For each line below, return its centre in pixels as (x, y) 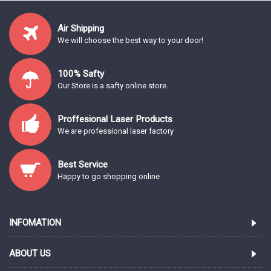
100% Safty (81, 74)
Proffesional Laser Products (115, 119)
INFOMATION (35, 223)
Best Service (83, 165)
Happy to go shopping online (109, 176)
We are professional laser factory (116, 131)
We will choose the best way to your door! (130, 40)
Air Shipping (81, 28)
